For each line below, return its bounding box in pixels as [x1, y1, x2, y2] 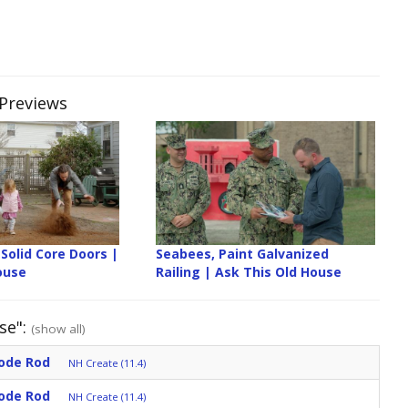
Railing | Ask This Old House [156, 262, 342, 280]
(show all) [31, 320, 86, 337]
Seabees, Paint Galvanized [156, 244, 330, 262]
